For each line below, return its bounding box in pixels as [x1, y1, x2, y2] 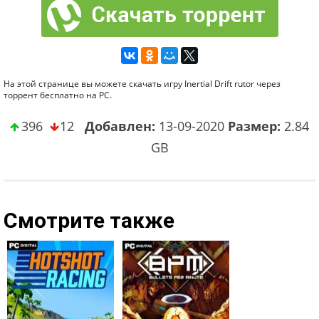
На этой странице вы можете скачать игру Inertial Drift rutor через [4, 78, 281, 90]
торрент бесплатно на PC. [4, 89, 112, 101]
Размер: [228, 117, 281, 135]
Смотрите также [4, 208, 174, 233]
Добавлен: [85, 117, 155, 135]
